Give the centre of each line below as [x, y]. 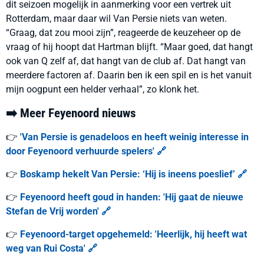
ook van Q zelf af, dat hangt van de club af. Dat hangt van [126, 61]
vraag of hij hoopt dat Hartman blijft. [83, 47]
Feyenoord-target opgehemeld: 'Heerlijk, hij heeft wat [133, 234]
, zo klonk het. [171, 89]
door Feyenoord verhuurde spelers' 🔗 [86, 151]
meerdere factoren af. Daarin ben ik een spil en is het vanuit [129, 75]
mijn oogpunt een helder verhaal [72, 89]
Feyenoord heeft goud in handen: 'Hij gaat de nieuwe [132, 197]
